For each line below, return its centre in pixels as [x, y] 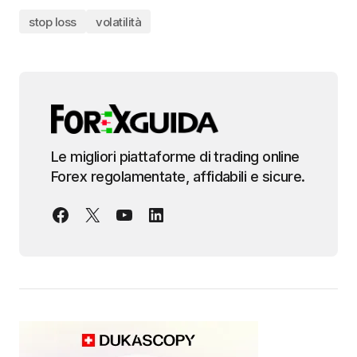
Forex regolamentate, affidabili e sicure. [178, 177]
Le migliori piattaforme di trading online [175, 157]
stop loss [53, 22]
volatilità [118, 22]
